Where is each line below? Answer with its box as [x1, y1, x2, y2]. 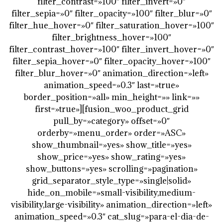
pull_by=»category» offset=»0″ [53, 115, 170, 126]
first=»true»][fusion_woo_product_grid [34, 104, 189, 114]
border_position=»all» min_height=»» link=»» [23, 92, 200, 103]
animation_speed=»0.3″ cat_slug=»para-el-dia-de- [14, 211, 209, 222]
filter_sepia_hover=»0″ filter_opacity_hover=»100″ [12, 56, 211, 67]
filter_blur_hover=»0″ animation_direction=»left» [14, 68, 209, 79]
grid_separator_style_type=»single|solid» [32, 175, 191, 186]
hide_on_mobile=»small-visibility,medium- [27, 187, 196, 198]
